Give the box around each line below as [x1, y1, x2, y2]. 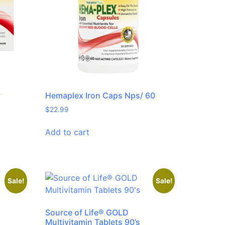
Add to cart [45, 127, 90, 138]
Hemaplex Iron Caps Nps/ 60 [45, 90, 156, 101]
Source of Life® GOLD [45, 207, 129, 218]
